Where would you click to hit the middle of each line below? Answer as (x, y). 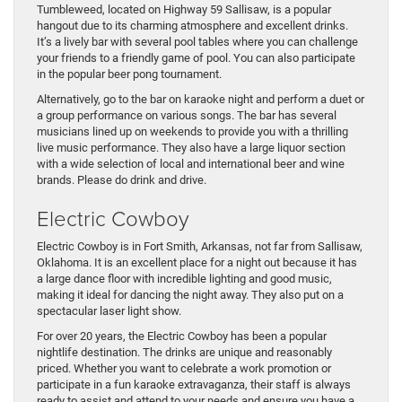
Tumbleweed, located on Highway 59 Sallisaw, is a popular (184, 10)
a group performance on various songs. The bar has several (187, 116)
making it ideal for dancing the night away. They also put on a (190, 295)
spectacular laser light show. (109, 311)
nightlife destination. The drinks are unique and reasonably (184, 353)
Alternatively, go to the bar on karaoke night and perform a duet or (201, 100)
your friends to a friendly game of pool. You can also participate (196, 58)
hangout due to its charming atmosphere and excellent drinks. (192, 26)
